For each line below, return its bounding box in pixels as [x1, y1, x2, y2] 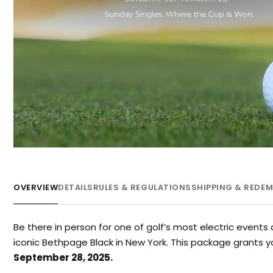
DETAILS [58, 181, 93, 193]
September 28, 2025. [13, 250, 113, 264]
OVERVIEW [13, 181, 58, 193]
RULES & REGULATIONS [93, 181, 191, 193]
